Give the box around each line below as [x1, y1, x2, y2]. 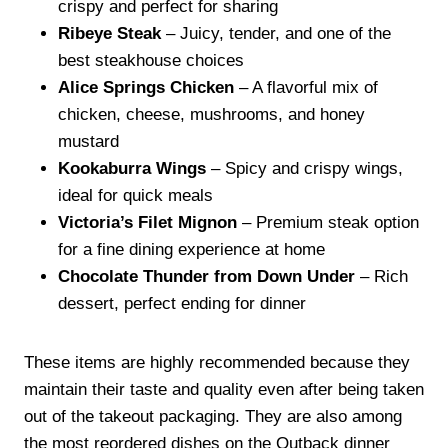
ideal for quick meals [58, 185, 213, 205]
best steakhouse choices [58, 50, 244, 70]
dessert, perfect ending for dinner [58, 293, 306, 313]
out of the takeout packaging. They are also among [24, 406, 402, 426]
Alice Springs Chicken [58, 77, 234, 97]
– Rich [355, 266, 408, 286]
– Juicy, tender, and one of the [161, 23, 391, 43]
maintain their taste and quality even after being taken [24, 379, 424, 399]
